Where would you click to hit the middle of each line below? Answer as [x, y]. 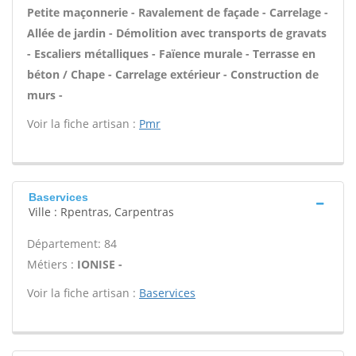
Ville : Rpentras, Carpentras [101, 212]
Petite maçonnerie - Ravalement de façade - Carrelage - [178, 12]
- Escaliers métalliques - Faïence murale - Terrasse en [171, 54]
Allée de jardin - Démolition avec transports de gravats [177, 33]
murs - [45, 95]
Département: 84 [72, 244]
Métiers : [52, 264]
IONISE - [100, 264]
